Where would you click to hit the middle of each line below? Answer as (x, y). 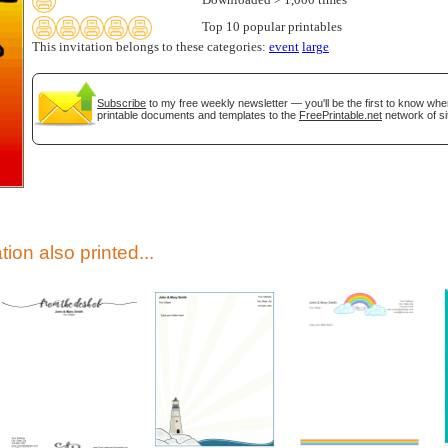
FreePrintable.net (340, 115)
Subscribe (121, 103)
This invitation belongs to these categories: (150, 47)
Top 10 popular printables (272, 27)
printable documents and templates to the (198, 115)
